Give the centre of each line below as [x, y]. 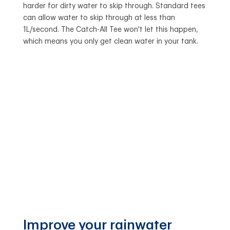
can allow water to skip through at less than [99, 18]
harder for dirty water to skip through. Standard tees [114, 6]
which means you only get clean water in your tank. [110, 41]
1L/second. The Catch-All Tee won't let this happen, [110, 30]
